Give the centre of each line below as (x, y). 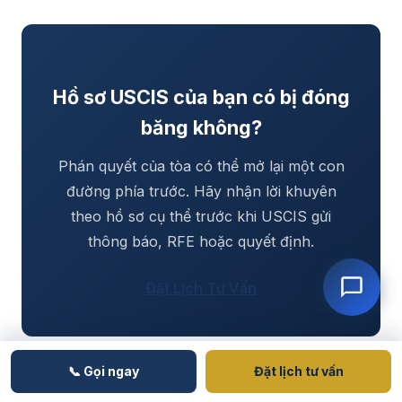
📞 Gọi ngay (104, 371)
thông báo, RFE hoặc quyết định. (201, 241)
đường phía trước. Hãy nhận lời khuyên (201, 191)
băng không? (201, 127)
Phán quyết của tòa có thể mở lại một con (201, 166)
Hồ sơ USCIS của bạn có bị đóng (201, 96)
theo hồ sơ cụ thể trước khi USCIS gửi (201, 216)
